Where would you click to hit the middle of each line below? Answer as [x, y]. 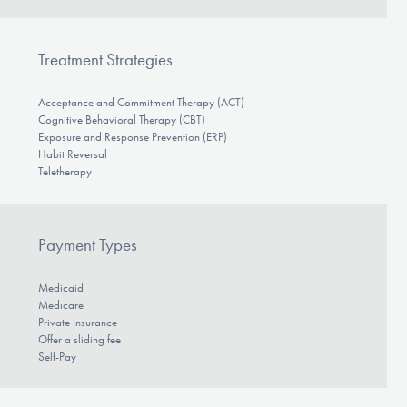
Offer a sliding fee [79, 339]
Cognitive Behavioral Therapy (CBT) [121, 120]
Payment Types [87, 244]
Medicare [60, 304]
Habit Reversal [72, 154]
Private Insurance [77, 322]
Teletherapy [65, 172]
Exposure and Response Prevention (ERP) [132, 137]
